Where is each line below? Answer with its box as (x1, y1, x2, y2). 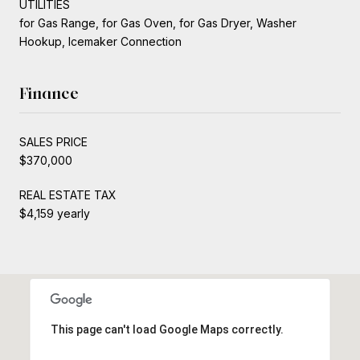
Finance (19, 83, 79, 103)
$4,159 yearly (19, 206, 90, 220)
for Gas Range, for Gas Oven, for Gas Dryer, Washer (19, 15, 297, 30)
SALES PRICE (19, 134, 88, 149)
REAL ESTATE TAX (19, 187, 117, 202)
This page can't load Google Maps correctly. (50, 322, 284, 336)
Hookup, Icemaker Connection (19, 34, 182, 48)
